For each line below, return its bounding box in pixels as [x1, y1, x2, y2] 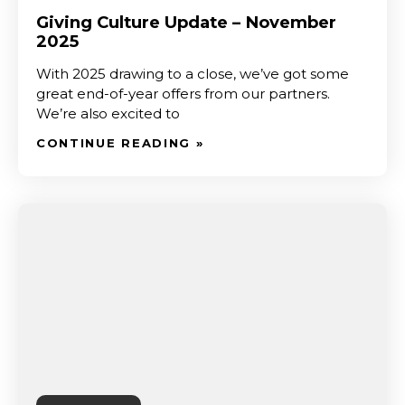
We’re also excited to [36, 105, 180, 122]
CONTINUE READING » [36, 136, 204, 150]
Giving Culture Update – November [36, 12, 336, 33]
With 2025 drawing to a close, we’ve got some [36, 65, 349, 82]
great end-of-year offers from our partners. [36, 85, 330, 102]
